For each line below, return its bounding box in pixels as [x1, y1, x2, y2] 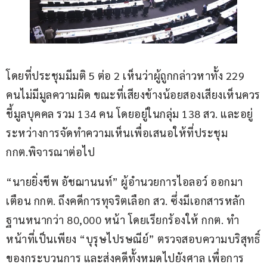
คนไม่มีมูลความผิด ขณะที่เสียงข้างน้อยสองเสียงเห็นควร [6, 88, 260, 102]
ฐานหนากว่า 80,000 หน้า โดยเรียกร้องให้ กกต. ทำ [6, 213, 239, 227]
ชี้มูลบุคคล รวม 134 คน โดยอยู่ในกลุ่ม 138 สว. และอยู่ [6, 107, 253, 121]
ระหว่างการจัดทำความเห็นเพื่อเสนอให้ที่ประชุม [6, 126, 231, 140]
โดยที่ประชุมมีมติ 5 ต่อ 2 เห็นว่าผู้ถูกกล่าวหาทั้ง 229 [6, 69, 247, 83]
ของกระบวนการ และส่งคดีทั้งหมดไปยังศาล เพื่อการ [6, 251, 244, 265]
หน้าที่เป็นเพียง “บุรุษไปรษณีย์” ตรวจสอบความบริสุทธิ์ [6, 232, 260, 246]
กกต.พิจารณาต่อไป [6, 145, 95, 159]
